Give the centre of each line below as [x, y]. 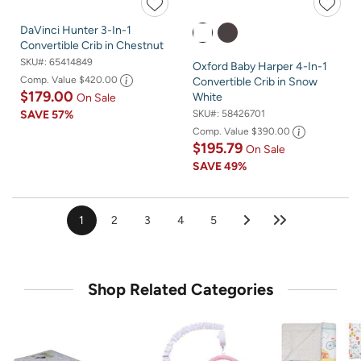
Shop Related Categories [180, 290]
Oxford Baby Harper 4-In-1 [260, 66]
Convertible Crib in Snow [255, 81]
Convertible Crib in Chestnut [92, 45]
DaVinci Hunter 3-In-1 [76, 30]
